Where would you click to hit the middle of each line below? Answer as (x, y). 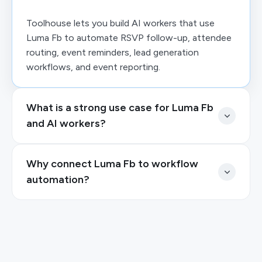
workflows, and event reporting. (93, 67)
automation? (58, 180)
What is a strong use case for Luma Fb (120, 108)
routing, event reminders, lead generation (113, 52)
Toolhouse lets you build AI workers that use (120, 23)
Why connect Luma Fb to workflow (112, 164)
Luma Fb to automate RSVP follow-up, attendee (129, 38)
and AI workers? (66, 123)
